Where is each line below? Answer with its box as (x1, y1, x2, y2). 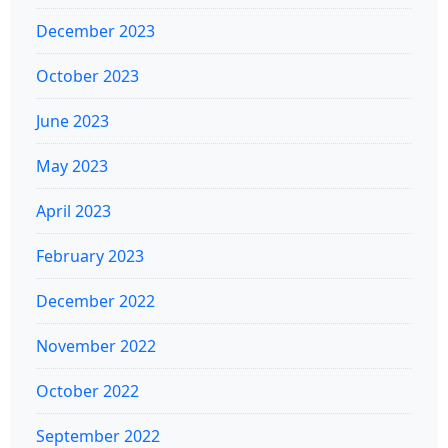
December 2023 (36, 19, 155, 42)
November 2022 (36, 334, 156, 357)
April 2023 (36, 199, 111, 222)
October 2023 (36, 64, 139, 87)
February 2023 (36, 244, 144, 267)
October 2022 (36, 379, 139, 402)
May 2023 (36, 154, 108, 177)
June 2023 (36, 109, 109, 132)
